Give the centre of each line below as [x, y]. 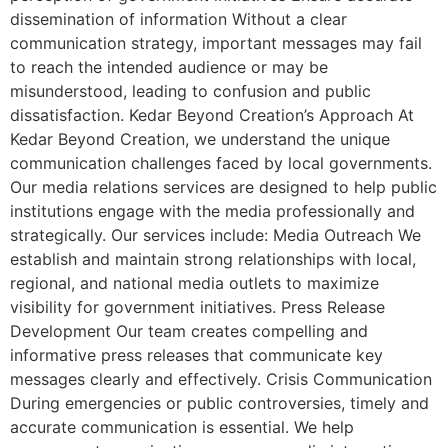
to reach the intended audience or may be [169, 66]
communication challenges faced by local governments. [221, 162]
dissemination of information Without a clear [178, 18]
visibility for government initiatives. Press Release [197, 306]
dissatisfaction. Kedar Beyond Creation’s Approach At [212, 114]
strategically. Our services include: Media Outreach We [215, 234]
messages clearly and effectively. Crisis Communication [221, 378]
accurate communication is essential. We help [182, 426]
